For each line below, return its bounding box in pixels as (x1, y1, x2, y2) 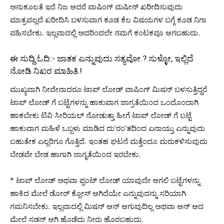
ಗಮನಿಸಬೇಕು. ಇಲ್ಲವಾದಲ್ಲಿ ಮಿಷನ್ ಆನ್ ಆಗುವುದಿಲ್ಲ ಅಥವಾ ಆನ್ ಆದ (10, 201, 203, 211)
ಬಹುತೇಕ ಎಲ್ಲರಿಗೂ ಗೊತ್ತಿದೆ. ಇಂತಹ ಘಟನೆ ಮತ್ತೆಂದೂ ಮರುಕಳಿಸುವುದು (10, 136, 207, 146)
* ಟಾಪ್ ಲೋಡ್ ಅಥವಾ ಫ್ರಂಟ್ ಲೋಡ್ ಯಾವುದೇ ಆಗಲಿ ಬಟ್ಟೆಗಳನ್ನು (10, 175, 200, 185)
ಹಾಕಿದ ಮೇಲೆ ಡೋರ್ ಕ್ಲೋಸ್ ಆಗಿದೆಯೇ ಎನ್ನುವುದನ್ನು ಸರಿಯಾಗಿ (10, 188, 186, 198)
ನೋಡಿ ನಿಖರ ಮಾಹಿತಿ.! (10, 65, 82, 76)
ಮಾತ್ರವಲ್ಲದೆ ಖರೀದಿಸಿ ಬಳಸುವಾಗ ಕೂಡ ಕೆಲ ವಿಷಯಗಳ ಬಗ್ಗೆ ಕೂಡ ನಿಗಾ (10, 14, 206, 24)
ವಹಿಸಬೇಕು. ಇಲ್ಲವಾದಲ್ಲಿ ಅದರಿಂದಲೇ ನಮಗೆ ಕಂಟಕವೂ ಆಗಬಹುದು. (10, 27, 200, 37)
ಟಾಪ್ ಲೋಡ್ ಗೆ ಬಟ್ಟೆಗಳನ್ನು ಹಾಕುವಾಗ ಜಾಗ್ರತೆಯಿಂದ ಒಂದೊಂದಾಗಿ (10, 97, 198, 107)
